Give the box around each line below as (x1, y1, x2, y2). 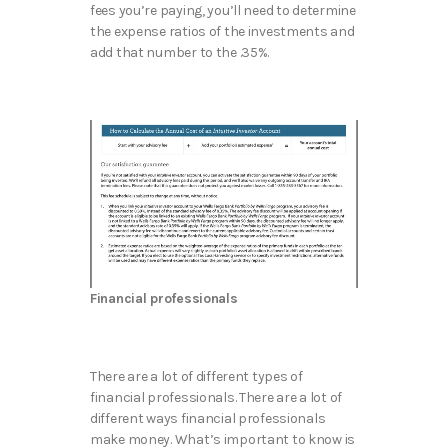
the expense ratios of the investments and (90, 23, 355, 41)
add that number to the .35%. (90, 44, 270, 62)
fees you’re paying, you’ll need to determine (90, 2, 356, 20)
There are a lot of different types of (90, 368, 303, 386)
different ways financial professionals (90, 410, 326, 428)
